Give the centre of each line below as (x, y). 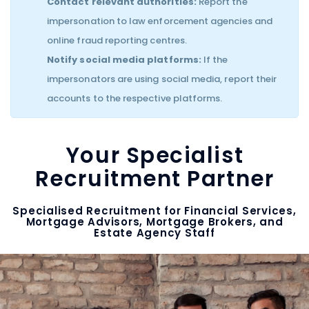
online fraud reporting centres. (117, 40)
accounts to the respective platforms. (135, 98)
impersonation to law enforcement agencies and (160, 21)
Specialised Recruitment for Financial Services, (154, 210)
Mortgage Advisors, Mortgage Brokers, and (154, 221)
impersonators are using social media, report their (162, 79)
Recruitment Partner (154, 178)
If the (215, 60)
